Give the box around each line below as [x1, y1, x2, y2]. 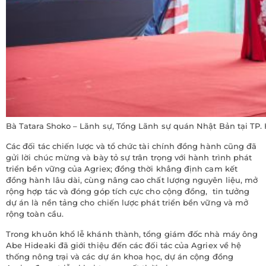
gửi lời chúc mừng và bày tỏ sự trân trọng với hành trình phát [6, 152, 252, 162]
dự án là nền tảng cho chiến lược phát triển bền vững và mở [6, 197, 249, 207]
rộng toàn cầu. [6, 208, 64, 218]
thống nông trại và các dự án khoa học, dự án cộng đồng [6, 251, 233, 261]
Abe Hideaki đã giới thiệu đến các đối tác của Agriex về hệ [6, 240, 242, 250]
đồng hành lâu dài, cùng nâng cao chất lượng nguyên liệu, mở [6, 175, 258, 185]
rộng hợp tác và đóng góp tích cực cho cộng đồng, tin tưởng [6, 186, 250, 196]
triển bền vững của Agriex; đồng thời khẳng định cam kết [6, 163, 237, 173]
